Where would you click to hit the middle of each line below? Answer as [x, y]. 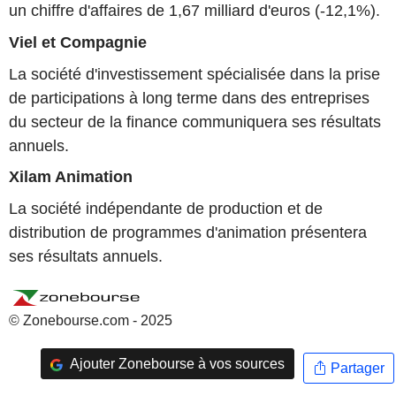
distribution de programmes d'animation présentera [188, 232]
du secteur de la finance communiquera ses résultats [195, 122]
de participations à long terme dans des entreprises [189, 98]
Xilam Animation [71, 177]
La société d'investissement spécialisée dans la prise [194, 74]
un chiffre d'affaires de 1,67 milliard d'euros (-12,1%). [194, 11]
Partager [355, 368]
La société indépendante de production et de [166, 208]
